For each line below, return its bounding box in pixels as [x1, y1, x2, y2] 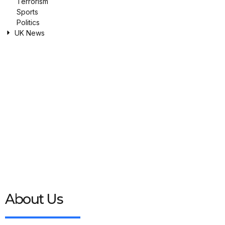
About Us [5, 191, 62, 208]
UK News [15, 28, 45, 37]
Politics [16, 18, 40, 27]
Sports [16, 7, 38, 16]
